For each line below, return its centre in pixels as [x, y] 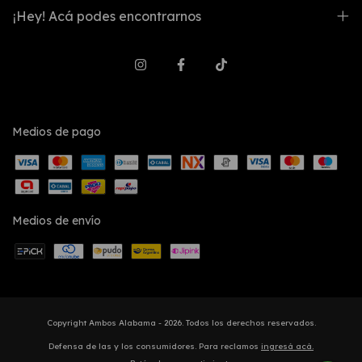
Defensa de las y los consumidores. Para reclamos [154, 347]
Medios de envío [57, 221]
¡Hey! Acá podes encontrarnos [107, 17]
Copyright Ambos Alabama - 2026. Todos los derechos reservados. [181, 323]
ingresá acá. [287, 347]
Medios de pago [57, 132]
